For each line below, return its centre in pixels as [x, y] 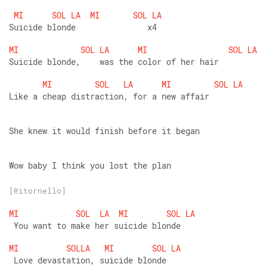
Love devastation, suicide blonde [88, 260]
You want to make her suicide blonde [95, 226]
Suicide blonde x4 [83, 27]
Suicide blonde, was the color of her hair [114, 62]
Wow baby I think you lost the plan [90, 165]
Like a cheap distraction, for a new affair [109, 96]
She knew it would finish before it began [104, 131]
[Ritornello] [38, 191]
